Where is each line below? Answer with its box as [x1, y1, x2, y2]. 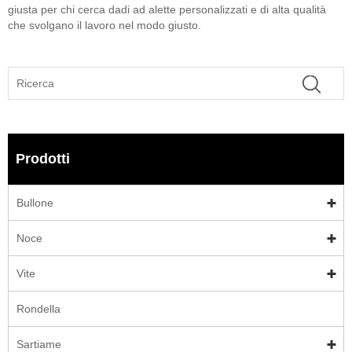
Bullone [16, 196, 53, 210]
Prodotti [16, 151, 70, 167]
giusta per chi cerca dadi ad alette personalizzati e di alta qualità [8, 3, 326, 16]
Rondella [16, 302, 60, 316]
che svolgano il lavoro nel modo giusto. [8, 19, 201, 32]
